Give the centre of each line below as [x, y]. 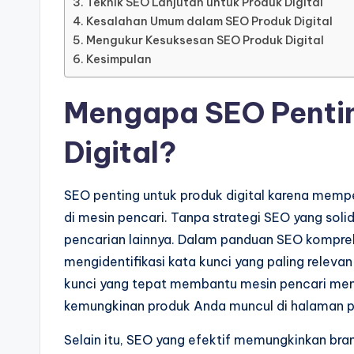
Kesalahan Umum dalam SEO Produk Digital [209, 21]
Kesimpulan [119, 59]
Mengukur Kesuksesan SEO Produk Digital [205, 40]
